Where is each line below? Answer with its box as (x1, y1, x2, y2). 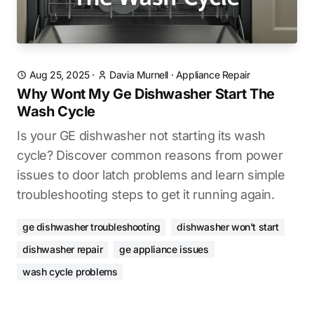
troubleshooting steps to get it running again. (17, 187, 275, 202)
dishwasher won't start (177, 221, 279, 233)
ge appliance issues (119, 243, 209, 255)
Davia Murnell (109, 69, 169, 81)
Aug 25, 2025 (29, 69, 90, 81)
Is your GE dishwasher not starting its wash (17, 128, 266, 143)
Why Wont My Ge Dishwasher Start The (17, 86, 275, 102)
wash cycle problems (22, 266, 118, 278)
